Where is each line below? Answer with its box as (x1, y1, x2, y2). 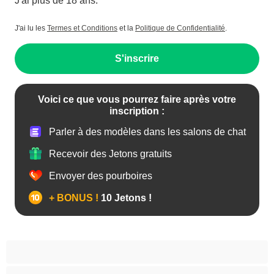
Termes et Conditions (47, 24, 117, 32)
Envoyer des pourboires (49, 170, 152, 181)
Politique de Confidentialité (135, 24, 225, 32)
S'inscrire (115, 53, 159, 64)
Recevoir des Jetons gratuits (49, 148, 172, 159)
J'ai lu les (15, 24, 47, 32)
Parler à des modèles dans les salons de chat (49, 126, 246, 137)
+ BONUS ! (49, 192, 98, 203)
